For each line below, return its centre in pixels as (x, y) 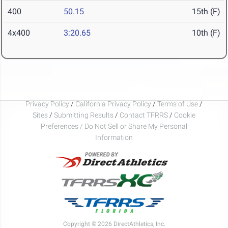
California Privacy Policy (113, 104)
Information (114, 137)
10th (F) (206, 33)
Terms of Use (178, 104)
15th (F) (206, 12)
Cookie (185, 115)
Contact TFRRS (145, 115)
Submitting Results (84, 115)
